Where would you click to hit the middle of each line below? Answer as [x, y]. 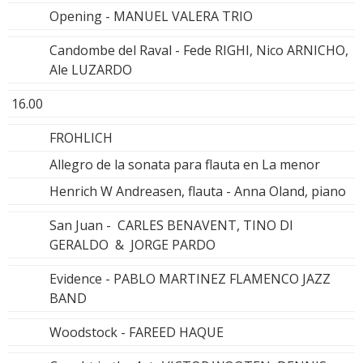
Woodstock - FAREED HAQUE [137, 332]
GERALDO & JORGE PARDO [132, 244]
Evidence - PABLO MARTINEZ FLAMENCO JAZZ [190, 278]
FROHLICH [81, 137]
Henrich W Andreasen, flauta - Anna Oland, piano [198, 191]
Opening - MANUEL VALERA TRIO [151, 16]
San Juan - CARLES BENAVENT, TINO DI [171, 225]
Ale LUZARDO [91, 69]
